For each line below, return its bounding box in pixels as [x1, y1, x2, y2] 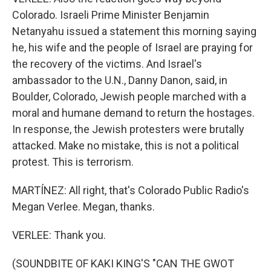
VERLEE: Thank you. [12, 229, 106, 242]
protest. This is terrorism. [12, 155, 134, 169]
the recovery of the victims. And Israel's [12, 57, 202, 71]
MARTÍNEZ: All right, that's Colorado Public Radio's [12, 184, 249, 197]
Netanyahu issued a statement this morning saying [12, 25, 256, 38]
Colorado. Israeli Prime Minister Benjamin [12, 8, 209, 22]
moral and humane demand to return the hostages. [12, 106, 255, 120]
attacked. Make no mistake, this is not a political [12, 139, 239, 152]
